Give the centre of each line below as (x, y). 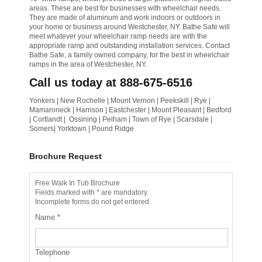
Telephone (52, 252)
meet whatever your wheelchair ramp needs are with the (118, 36)
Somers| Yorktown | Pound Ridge (82, 129)
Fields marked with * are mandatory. (92, 192)
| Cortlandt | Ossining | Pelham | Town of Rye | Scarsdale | (121, 119)
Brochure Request (65, 156)
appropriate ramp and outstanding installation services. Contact (130, 46)
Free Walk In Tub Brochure (77, 183)
